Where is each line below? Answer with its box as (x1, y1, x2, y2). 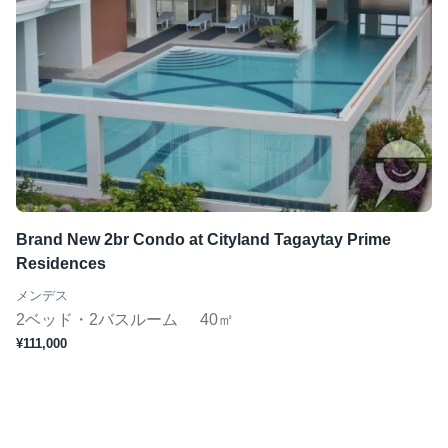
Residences (16, 255, 106, 272)
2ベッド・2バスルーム (16, 311, 182, 328)
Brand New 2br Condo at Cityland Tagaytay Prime (16, 231, 391, 248)
